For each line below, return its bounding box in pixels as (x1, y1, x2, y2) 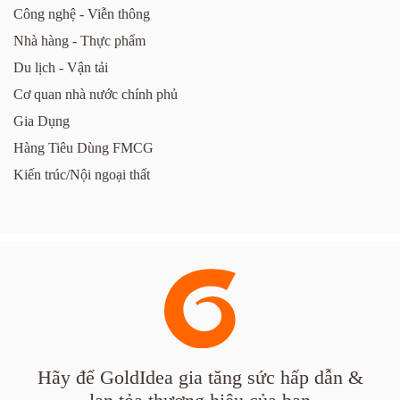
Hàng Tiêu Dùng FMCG (13, 140, 154, 156)
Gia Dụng (13, 113, 70, 129)
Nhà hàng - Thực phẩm (13, 33, 146, 49)
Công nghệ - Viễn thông (13, 6, 150, 22)
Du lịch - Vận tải (13, 60, 108, 76)
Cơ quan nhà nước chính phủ (13, 87, 178, 103)
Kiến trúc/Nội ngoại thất (13, 167, 150, 183)
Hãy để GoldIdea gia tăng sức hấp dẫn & (37, 366, 363, 389)
